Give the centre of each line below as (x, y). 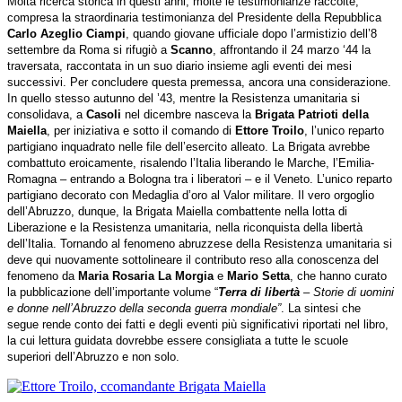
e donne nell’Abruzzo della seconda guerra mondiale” (144, 308)
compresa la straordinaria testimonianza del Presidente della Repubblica (194, 17)
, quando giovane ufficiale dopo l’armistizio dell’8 (251, 33)
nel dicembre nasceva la (188, 114)
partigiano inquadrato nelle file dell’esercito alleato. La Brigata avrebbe (188, 146)
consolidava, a (47, 114)
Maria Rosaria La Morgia (146, 275)
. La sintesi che (321, 308)
